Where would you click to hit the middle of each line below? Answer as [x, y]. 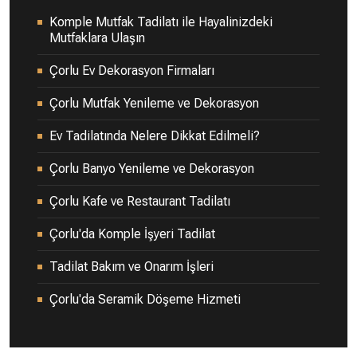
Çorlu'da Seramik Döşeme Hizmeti [145, 299]
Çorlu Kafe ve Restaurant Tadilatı [140, 201]
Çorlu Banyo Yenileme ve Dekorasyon [152, 168]
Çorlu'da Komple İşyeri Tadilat [132, 233]
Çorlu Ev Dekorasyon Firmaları [132, 70]
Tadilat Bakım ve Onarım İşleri [131, 266]
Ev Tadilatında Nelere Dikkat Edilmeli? [155, 135]
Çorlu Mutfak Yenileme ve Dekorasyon [154, 103]
